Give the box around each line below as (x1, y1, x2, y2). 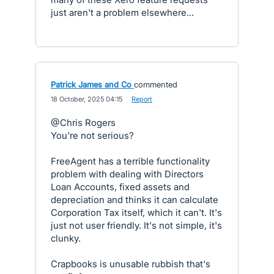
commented (134, 79, 177, 89)
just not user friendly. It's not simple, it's (51, 219, 222, 231)
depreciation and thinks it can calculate (51, 193, 218, 206)
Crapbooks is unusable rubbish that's (51, 257, 210, 270)
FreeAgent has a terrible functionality (51, 155, 210, 167)
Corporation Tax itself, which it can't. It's (51, 206, 222, 218)
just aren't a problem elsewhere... (51, 6, 194, 18)
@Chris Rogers (51, 116, 116, 128)
